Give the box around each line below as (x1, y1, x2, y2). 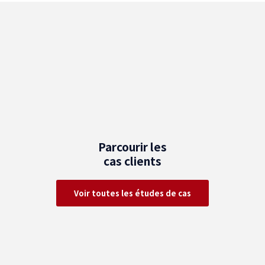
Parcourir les (98, 138, 167, 155)
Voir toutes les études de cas (74, 188, 191, 199)
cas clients (104, 153, 161, 169)
